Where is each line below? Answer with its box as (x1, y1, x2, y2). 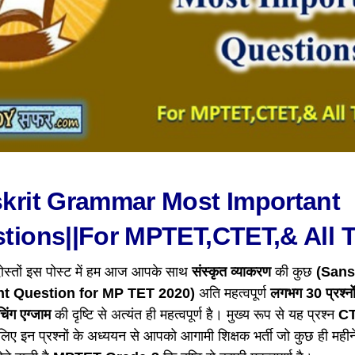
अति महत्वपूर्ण (195, 284, 270, 301)
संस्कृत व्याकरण (188, 263, 271, 280)
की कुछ (271, 263, 312, 280)
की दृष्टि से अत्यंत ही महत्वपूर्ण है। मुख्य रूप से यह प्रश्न (51, 306, 338, 323)
